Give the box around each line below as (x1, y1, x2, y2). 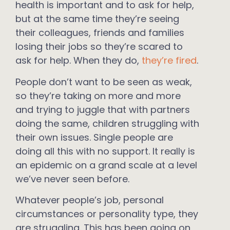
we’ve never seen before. (15, 172, 129, 185)
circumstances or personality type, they (15, 207, 198, 220)
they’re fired (142, 54, 197, 67)
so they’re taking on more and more (15, 89, 181, 102)
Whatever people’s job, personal (15, 193, 164, 206)
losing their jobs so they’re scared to (15, 40, 183, 53)
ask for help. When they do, (15, 54, 142, 67)
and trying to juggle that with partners (15, 103, 190, 116)
